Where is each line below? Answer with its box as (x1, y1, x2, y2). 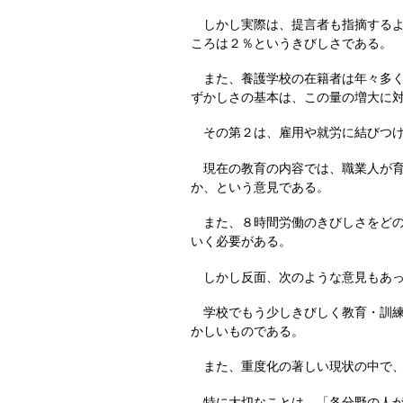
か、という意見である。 (191, 179, 329, 194)
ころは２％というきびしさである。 (191, 35, 392, 50)
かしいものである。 (191, 323, 304, 338)
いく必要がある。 (191, 234, 291, 249)
